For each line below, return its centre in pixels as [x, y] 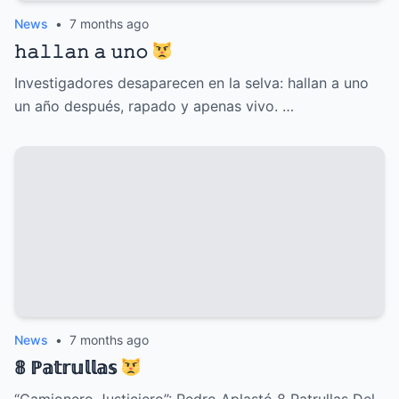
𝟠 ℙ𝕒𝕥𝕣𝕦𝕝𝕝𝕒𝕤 [68, 368]
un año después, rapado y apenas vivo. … [154, 106]
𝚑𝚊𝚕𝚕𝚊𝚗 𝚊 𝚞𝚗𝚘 [83, 52]
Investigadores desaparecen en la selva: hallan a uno [191, 83]
